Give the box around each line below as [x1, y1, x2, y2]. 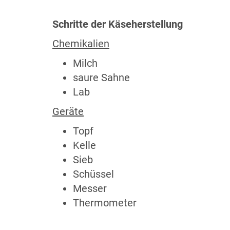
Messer [73, 182, 107, 195]
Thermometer [73, 197, 137, 209]
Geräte [52, 105, 84, 118]
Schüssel [73, 168, 114, 180]
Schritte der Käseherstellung [52, 18, 183, 30]
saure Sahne [73, 71, 130, 84]
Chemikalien [52, 37, 109, 50]
